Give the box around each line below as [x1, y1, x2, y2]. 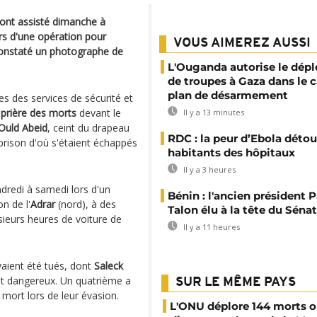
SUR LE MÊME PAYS [175, 276, 296, 289]
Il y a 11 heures [181, 221, 240, 232]
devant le [76, 106, 121, 120]
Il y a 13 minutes [181, 107, 244, 117]
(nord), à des [55, 197, 116, 211]
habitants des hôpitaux [168, 146, 295, 159]
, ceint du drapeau [47, 121, 129, 134]
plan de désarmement [168, 88, 288, 102]
